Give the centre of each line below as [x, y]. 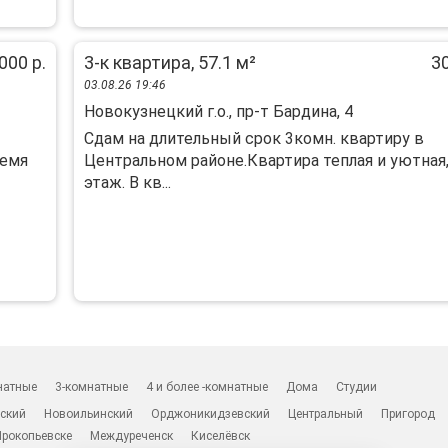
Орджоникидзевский [211, 414]
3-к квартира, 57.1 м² [169, 62]
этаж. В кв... [127, 182]
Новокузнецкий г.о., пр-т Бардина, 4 [218, 111]
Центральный [326, 414]
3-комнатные [92, 387]
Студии [357, 387]
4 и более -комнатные [207, 387]
